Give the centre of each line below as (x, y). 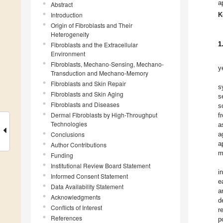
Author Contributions (79, 145)
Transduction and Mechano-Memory (100, 73)
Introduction (67, 15)
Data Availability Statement (87, 187)
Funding (62, 155)
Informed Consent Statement (89, 176)
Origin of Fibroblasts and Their (92, 25)
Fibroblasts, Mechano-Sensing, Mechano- (107, 64)
